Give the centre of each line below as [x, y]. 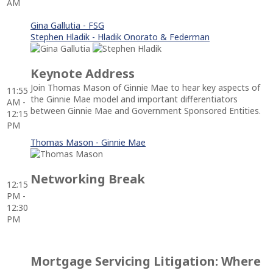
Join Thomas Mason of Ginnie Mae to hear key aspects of [145, 87]
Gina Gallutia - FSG [67, 25]
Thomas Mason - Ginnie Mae [88, 142]
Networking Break [88, 179]
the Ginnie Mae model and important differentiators [134, 99]
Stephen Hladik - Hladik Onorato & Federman [120, 37]
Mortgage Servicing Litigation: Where [146, 261]
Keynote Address [83, 73]
